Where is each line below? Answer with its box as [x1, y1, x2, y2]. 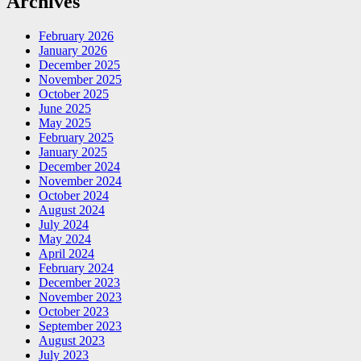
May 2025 [39, 116, 91, 131]
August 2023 [39, 334, 105, 348]
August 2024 [39, 203, 105, 218]
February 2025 [39, 131, 114, 145]
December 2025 [39, 58, 120, 73]
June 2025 [39, 102, 91, 116]
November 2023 [39, 290, 122, 305]
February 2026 [39, 29, 114, 44]
